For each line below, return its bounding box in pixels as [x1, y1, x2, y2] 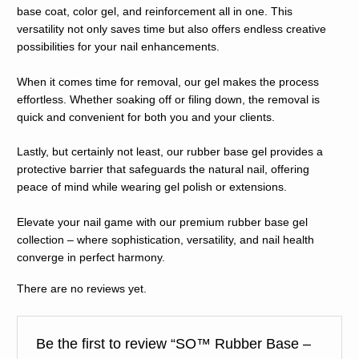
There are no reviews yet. [17, 282, 147, 295]
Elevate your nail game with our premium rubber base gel [17, 216, 309, 229]
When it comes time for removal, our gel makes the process [17, 75, 320, 88]
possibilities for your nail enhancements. [17, 40, 220, 53]
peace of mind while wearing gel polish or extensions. [17, 181, 288, 194]
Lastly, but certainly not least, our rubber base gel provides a [17, 146, 324, 159]
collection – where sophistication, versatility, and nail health [17, 234, 315, 247]
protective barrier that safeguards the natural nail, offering [17, 163, 310, 176]
